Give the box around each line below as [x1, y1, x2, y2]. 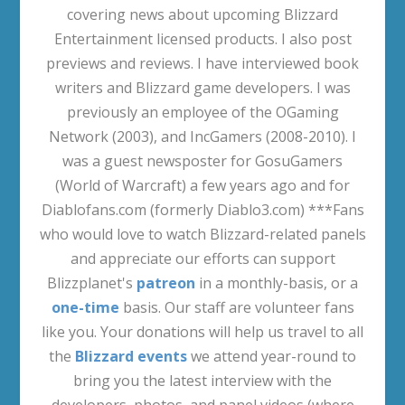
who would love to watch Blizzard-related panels [39, 224, 366, 245]
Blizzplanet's [47, 273, 137, 294]
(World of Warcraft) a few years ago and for [55, 175, 350, 196]
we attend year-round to [187, 346, 356, 367]
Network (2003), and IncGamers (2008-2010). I [49, 127, 356, 147]
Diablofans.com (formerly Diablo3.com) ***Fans [41, 200, 364, 221]
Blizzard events [75, 346, 187, 367]
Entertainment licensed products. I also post [53, 29, 352, 50]
